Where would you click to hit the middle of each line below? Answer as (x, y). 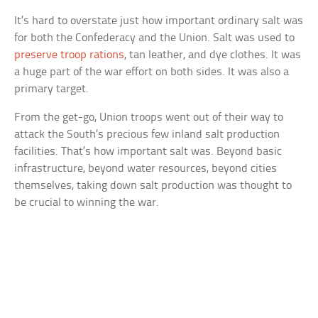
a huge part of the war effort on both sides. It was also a (152, 72)
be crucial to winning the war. (87, 203)
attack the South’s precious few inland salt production (147, 135)
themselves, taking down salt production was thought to (153, 186)
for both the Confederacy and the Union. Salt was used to (155, 38)
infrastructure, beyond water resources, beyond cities (146, 169)
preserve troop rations (70, 55)
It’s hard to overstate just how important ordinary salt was (159, 21)
